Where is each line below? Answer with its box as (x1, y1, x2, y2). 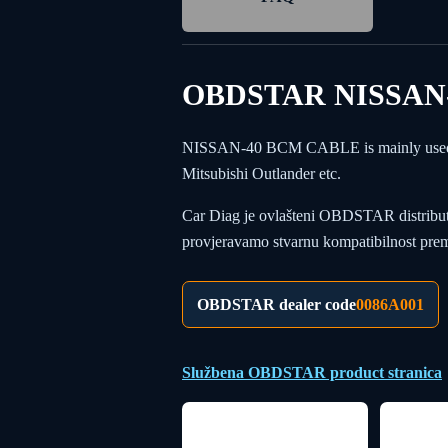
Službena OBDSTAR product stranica (182, 363, 442, 381)
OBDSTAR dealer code (197, 295, 356, 313)
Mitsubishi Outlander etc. (182, 164, 341, 182)
